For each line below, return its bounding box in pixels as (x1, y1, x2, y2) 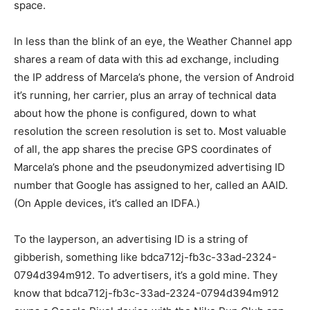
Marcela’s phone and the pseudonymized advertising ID (14, 161, 285, 174)
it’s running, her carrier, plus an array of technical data (14, 89, 276, 102)
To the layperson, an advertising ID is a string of (14, 232, 248, 246)
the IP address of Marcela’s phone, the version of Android (14, 71, 294, 84)
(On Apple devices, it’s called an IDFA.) (14, 197, 200, 210)
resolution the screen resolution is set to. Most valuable (14, 125, 286, 138)
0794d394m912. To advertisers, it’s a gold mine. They (14, 268, 277, 282)
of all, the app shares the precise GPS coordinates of (14, 143, 271, 156)
